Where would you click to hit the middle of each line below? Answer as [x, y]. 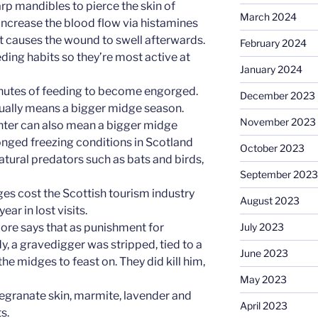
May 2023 [263, 280]
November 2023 [278, 122]
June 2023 [264, 253]
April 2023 [263, 306]
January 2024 [271, 70]
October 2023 [272, 148]
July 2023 [262, 227]
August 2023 [269, 201]
